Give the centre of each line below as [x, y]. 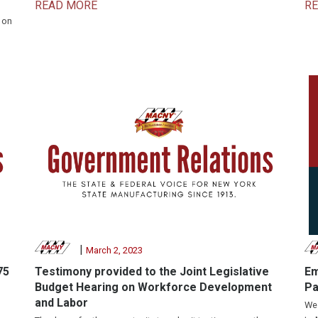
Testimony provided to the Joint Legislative [152, 271]
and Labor [61, 302]
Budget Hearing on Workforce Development [153, 287]
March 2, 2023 [114, 250]
